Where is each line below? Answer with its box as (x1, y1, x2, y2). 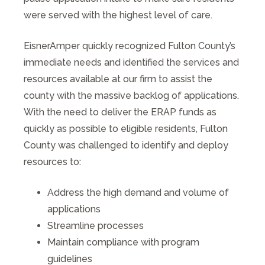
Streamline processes (47, 219, 144, 231)
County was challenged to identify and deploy (24, 139, 228, 151)
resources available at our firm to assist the (24, 73, 212, 85)
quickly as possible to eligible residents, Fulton (24, 122, 228, 134)
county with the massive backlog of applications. (24, 89, 239, 101)
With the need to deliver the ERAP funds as (24, 106, 216, 118)
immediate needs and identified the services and (24, 56, 239, 68)
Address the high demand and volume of (47, 186, 229, 198)
